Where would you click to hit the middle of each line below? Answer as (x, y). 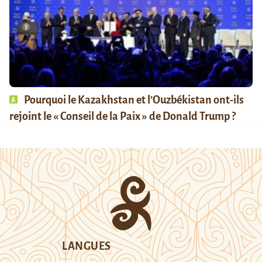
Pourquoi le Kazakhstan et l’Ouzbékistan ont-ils (133, 100)
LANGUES (87, 246)
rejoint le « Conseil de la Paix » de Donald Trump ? (123, 116)
